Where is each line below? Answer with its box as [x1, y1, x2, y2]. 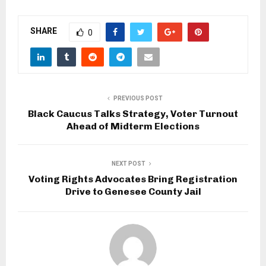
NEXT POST [111, 160, 145, 167]
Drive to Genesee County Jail [65, 185, 201, 197]
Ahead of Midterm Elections [66, 120, 199, 132]
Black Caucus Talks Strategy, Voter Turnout [28, 107, 238, 119]
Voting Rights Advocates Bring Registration [28, 173, 237, 185]
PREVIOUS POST [113, 94, 163, 102]
